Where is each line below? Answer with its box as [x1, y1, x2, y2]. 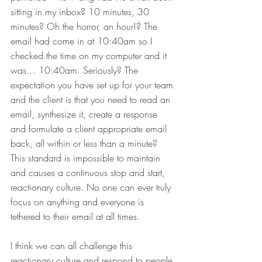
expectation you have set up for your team [11, 78, 176, 92]
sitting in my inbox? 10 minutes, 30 [11, 5, 152, 19]
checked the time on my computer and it [11, 49, 170, 63]
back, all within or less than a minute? [11, 137, 160, 150]
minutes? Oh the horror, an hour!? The [11, 20, 160, 33]
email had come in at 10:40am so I [11, 35, 155, 48]
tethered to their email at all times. [11, 210, 140, 223]
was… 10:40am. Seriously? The [11, 64, 141, 77]
